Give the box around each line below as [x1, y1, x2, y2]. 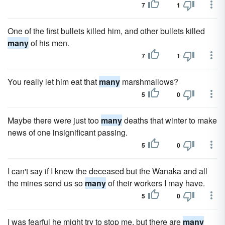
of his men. [29, 37, 69, 49]
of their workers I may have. [106, 177, 205, 189]
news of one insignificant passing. [8, 127, 128, 138]
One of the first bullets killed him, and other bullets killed [8, 25, 205, 37]
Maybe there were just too [8, 115, 101, 126]
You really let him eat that [8, 76, 99, 87]
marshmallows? [120, 76, 178, 87]
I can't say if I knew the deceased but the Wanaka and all [8, 165, 207, 177]
